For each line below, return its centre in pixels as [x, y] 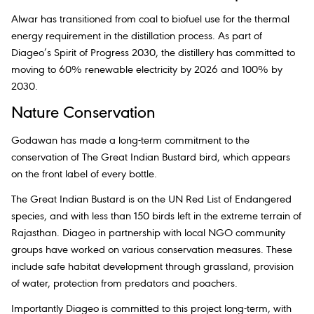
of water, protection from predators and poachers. [125, 284]
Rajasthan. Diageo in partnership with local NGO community [148, 233]
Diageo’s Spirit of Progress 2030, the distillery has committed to [153, 54]
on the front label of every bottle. [84, 174]
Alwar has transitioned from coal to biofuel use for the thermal [150, 20]
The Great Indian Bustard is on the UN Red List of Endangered [151, 199]
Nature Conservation [83, 114]
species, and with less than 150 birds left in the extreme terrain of [156, 216]
